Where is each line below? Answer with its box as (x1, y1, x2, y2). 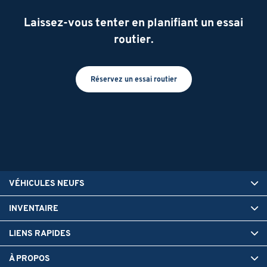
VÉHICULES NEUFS (9, 178, 85, 189)
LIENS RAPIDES (9, 228, 71, 239)
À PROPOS (9, 253, 50, 264)
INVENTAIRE (9, 203, 58, 214)
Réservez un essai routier (90, 74, 177, 84)
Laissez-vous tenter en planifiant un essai (24, 15, 243, 30)
